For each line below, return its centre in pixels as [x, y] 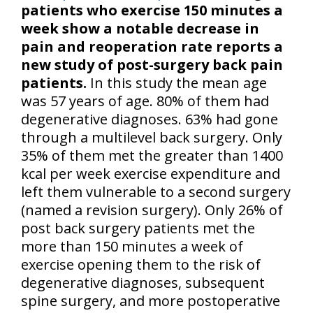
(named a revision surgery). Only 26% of [152, 210]
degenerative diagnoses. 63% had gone [150, 119]
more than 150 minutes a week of [132, 246]
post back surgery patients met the [138, 228]
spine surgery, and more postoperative [151, 300]
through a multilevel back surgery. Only [152, 137]
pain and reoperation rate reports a [152, 46]
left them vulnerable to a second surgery [156, 191]
